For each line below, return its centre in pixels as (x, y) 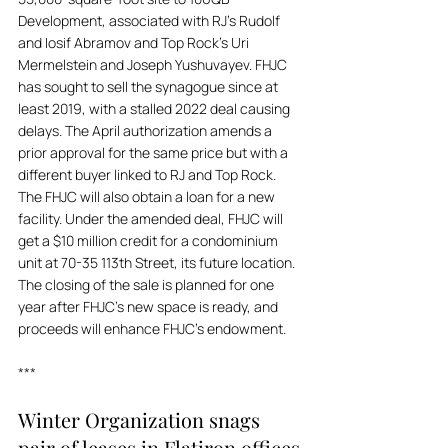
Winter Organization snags (141, 419)
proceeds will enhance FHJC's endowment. (152, 328)
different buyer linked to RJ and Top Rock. (148, 174)
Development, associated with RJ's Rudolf (150, 20)
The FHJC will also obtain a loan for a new (148, 196)
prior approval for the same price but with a (154, 152)
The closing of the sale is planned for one (147, 284)
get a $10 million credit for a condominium (149, 240)
